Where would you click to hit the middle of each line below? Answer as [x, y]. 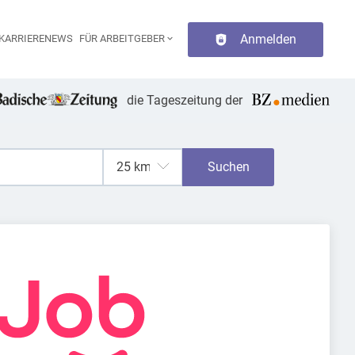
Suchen [228, 167]
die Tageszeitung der [185, 100]
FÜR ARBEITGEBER [122, 38]
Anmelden [268, 39]
